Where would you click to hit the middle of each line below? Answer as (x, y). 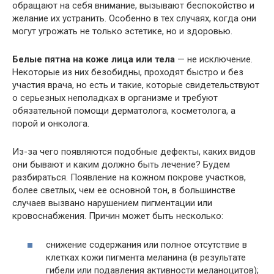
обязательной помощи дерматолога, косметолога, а (124, 111)
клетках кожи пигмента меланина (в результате (146, 257)
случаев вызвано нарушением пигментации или (112, 203)
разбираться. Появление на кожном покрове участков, (129, 178)
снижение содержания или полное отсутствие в (146, 244)
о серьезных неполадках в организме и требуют (115, 98)
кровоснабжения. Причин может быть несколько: (118, 216)
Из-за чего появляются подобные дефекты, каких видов (134, 152)
